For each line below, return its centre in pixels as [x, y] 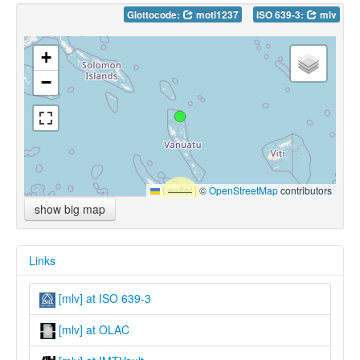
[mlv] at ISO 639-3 [103, 298]
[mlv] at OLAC [92, 329]
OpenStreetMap [243, 190]
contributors [305, 190]
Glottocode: [155, 14]
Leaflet [176, 190]
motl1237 [216, 14]
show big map [70, 209]
